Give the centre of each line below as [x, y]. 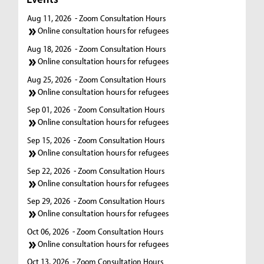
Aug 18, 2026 [49, 49]
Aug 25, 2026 [49, 79]
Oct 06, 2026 [48, 231]
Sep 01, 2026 [49, 110]
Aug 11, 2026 [49, 18]
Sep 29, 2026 [49, 201]
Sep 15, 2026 [49, 140]
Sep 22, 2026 [49, 170]
